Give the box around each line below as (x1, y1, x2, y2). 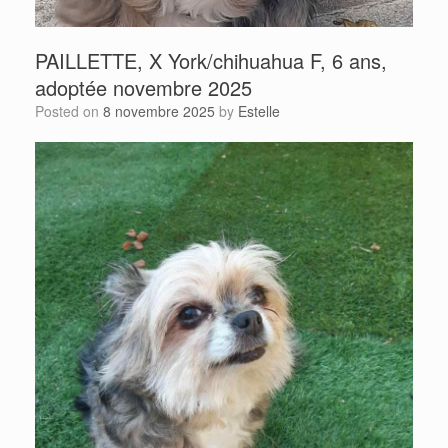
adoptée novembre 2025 (35, 72, 252, 102)
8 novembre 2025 (103, 100, 215, 121)
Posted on (44, 100, 103, 121)
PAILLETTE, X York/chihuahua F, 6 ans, (35, 45, 387, 75)
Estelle (238, 100, 280, 121)
